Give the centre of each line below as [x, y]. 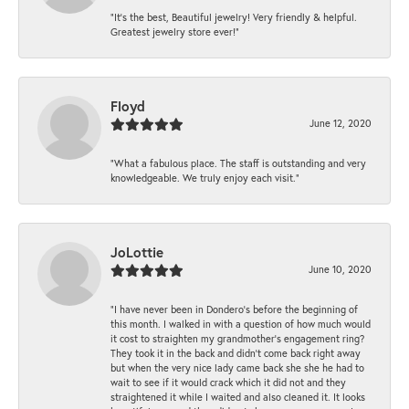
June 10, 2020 [340, 269]
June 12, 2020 [341, 123]
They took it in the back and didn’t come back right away [236, 353]
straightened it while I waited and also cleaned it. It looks [238, 397]
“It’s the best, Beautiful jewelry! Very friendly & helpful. [234, 17]
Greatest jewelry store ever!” [175, 32]
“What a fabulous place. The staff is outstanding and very [238, 163]
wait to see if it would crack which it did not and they [228, 383]
